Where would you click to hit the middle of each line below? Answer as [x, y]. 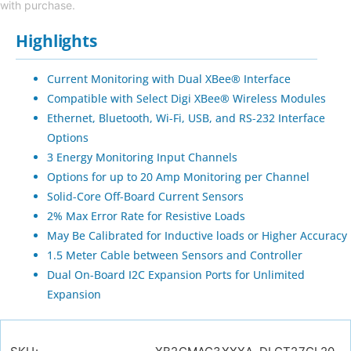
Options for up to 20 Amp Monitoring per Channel [178, 177]
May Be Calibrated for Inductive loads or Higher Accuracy [197, 236]
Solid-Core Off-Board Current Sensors [145, 197]
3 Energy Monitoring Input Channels [142, 157]
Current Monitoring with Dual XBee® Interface [169, 79]
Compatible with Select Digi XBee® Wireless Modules [186, 99]
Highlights [56, 41]
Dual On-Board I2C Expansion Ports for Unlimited [176, 275]
